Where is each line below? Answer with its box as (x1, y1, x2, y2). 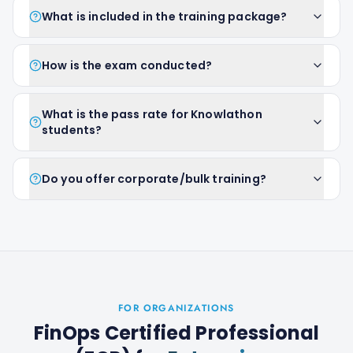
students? (42, 122, 102, 138)
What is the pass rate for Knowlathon (42, 106, 262, 122)
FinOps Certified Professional (33, 320, 320, 346)
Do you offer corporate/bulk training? (42, 171, 266, 187)
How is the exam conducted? (42, 58, 213, 73)
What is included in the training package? (42, 9, 288, 24)
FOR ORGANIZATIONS (118, 301, 235, 315)
